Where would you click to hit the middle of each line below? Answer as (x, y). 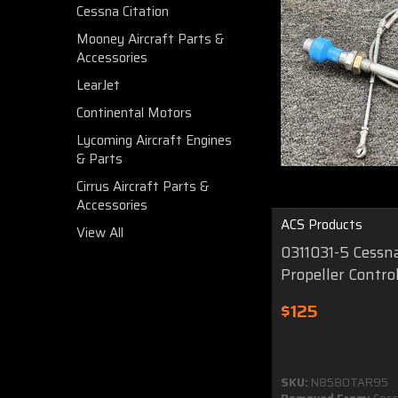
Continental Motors (134, 113)
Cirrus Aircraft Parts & (143, 187)
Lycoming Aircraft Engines (154, 140)
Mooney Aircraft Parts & (150, 39)
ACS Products (322, 225)
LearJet (98, 85)
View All (100, 233)
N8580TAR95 (348, 383)
